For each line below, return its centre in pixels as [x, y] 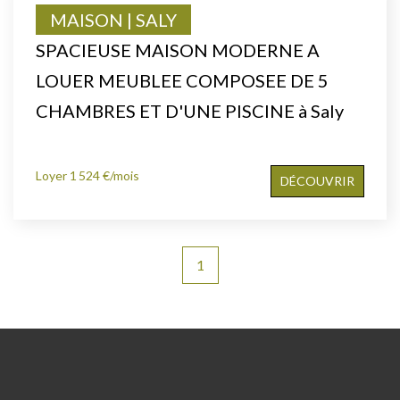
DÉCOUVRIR [317, 180]
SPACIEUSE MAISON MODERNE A [178, 50]
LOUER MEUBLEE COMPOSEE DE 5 [182, 80]
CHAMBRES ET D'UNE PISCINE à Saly [190, 110]
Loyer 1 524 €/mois [87, 175]
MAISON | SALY [113, 19]
